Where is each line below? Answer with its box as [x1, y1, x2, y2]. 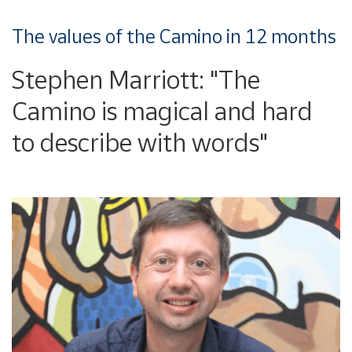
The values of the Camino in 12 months [12, 25, 336, 47]
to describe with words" [12, 127, 268, 157]
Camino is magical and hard [12, 96, 313, 126]
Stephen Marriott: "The [12, 64, 260, 94]
